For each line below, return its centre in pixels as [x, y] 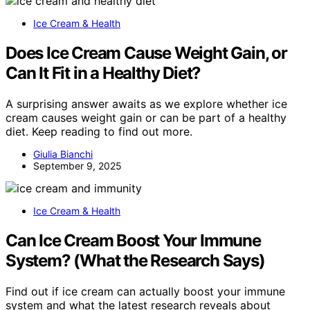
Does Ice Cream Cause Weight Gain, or [146, 53]
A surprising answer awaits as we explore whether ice [146, 104]
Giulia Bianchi [63, 154]
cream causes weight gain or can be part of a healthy [146, 118]
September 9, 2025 [77, 166]
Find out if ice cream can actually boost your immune [145, 291]
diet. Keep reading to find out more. [99, 132]
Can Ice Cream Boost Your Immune [133, 241]
